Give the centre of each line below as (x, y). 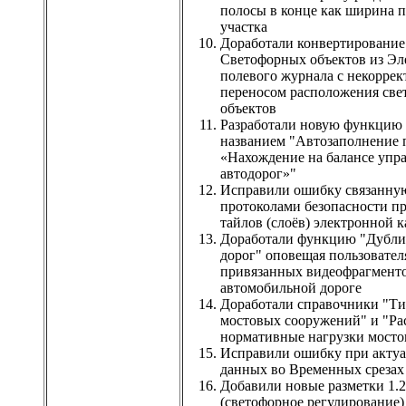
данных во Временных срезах (312, 369)
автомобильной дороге (291, 287)
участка (244, 26)
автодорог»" (258, 173)
